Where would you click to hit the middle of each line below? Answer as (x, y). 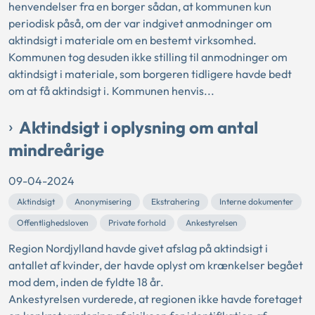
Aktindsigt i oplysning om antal (139, 128)
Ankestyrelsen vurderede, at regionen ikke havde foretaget (155, 299)
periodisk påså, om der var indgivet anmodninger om (140, 24)
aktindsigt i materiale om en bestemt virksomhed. (133, 40)
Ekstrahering (175, 202)
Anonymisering (103, 202)
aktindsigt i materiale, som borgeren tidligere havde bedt (150, 74)
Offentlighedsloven (53, 223)
